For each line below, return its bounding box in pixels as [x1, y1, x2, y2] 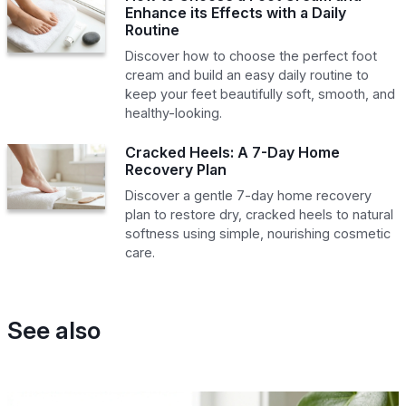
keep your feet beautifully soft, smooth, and [124, 85, 395, 101]
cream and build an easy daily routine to [124, 66, 369, 82]
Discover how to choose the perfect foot [124, 47, 377, 63]
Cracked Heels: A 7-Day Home [124, 142, 340, 161]
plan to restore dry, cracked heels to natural [124, 206, 393, 222]
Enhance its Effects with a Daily [124, 3, 346, 22]
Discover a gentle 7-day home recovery [124, 187, 372, 203]
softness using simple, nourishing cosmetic [124, 225, 391, 241]
